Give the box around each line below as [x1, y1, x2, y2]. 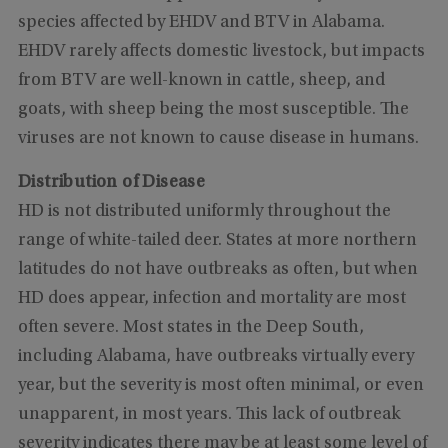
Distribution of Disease [17, 173, 206, 192]
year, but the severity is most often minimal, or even [17, 376, 424, 395]
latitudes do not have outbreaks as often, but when [17, 260, 418, 279]
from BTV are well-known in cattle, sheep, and [17, 71, 385, 90]
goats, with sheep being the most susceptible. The [17, 100, 409, 119]
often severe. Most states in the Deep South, [17, 318, 364, 337]
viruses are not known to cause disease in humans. [17, 129, 419, 148]
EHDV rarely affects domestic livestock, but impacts [17, 42, 425, 61]
